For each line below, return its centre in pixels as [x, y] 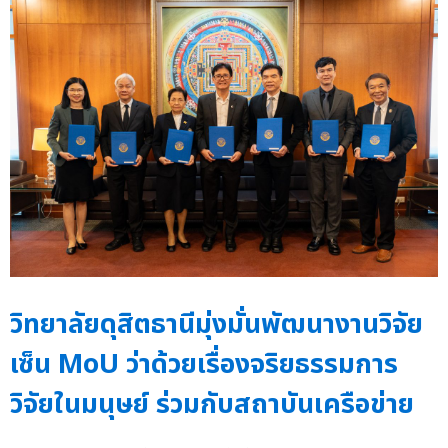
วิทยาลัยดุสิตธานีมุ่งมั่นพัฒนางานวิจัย [216, 324]
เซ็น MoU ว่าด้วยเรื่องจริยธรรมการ [204, 364]
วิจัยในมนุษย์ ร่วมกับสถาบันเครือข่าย [212, 404]
